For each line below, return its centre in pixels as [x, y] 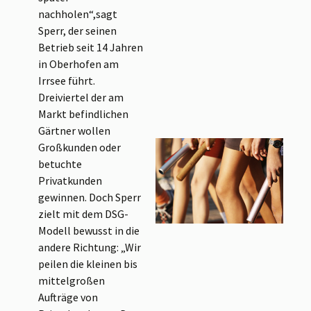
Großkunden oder [79, 148]
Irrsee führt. [66, 81]
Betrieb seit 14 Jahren [90, 48]
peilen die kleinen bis [87, 264]
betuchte [60, 164]
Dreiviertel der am [81, 98]
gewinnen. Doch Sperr [89, 197]
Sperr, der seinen [77, 31]
